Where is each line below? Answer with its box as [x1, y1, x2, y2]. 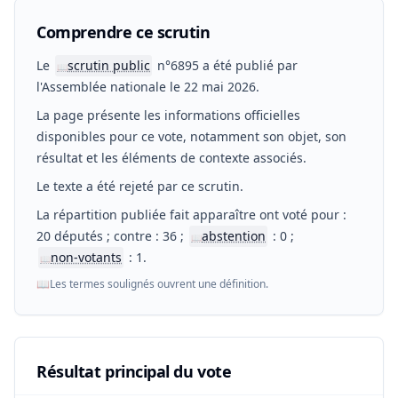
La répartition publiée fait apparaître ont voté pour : [36, 206, 346, 223]
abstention [202, 227, 266, 244]
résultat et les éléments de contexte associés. [36, 149, 306, 166]
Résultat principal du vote [36, 361, 232, 382]
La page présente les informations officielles [36, 107, 300, 123]
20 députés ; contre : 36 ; [36, 227, 187, 244]
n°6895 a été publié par [154, 57, 298, 74]
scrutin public [68, 57, 150, 74]
